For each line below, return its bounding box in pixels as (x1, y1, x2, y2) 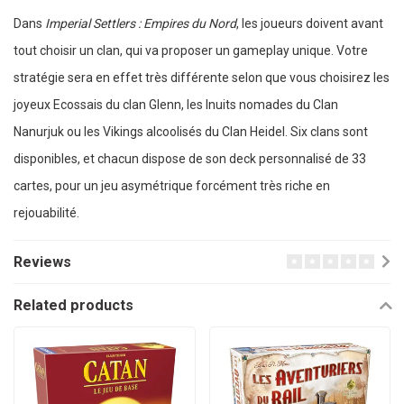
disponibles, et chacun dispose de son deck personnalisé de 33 (14, 151, 366, 167)
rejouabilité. (14, 206, 79, 221)
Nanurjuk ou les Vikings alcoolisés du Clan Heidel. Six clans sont (14, 124, 368, 140)
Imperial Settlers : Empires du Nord (45, 16, 236, 32)
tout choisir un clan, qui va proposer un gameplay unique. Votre (14, 43, 368, 59)
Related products (14, 297, 133, 315)
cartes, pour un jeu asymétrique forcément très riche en (14, 179, 330, 194)
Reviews (14, 253, 71, 271)
